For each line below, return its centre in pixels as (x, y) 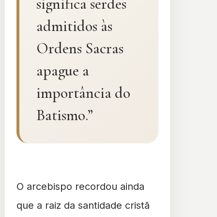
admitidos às (74, 26)
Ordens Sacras (80, 48)
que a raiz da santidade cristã (83, 205)
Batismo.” (65, 115)
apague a (63, 70)
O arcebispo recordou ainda (80, 186)
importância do (83, 93)
